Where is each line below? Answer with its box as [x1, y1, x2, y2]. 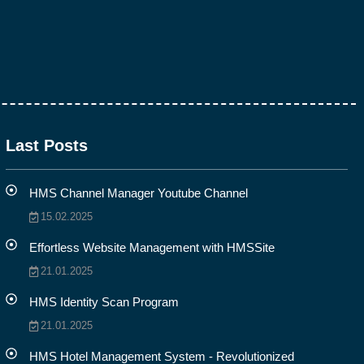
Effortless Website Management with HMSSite [28, 240, 275, 255]
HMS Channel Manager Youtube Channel [28, 186, 248, 201]
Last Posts [5, 136, 88, 154]
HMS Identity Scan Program [28, 295, 179, 310]
